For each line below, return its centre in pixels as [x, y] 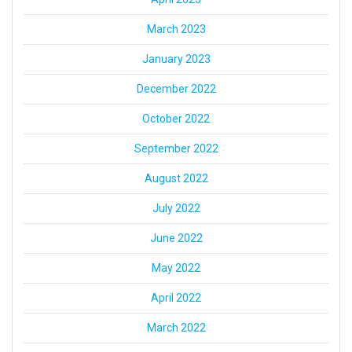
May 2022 [176, 268]
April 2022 [176, 298]
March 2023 [176, 29]
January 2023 [176, 59]
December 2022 [176, 89]
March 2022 [176, 328]
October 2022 [176, 119]
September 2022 [176, 149]
